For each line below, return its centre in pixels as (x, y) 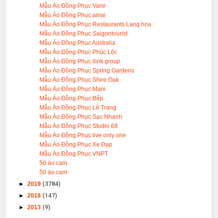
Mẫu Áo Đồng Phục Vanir (73, 6)
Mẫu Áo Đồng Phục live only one (83, 135)
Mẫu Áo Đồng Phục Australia (78, 43)
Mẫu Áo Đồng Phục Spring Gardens (87, 70)
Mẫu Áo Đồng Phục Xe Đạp (76, 144)
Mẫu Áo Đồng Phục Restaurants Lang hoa (96, 24)
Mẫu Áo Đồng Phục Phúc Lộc (79, 52)
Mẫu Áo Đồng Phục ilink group (80, 61)
